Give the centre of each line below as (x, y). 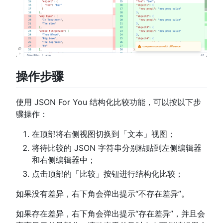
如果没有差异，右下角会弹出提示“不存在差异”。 (103, 193)
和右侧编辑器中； (64, 160)
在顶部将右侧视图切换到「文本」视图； (104, 134)
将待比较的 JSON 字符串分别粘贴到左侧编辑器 (117, 148)
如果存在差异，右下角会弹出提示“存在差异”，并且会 (111, 213)
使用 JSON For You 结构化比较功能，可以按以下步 (109, 102)
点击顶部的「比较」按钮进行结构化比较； (108, 173)
